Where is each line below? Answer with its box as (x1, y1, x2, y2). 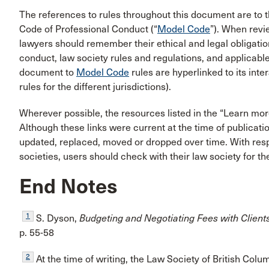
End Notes (19, 174, 118, 199)
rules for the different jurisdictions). (19, 81, 171, 93)
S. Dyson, (34, 212, 79, 224)
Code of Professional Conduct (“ (19, 23, 157, 35)
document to (19, 67, 76, 79)
